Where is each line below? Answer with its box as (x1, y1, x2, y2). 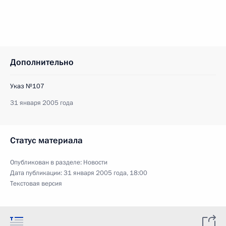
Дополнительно (10, 56, 74, 68)
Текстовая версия (10, 179, 62, 188)
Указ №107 (10, 82, 44, 91)
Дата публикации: (10, 168, 64, 178)
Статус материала (10, 135, 83, 146)
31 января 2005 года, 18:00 (64, 168, 147, 178)
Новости (83, 158, 107, 167)
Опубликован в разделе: (10, 158, 83, 167)
